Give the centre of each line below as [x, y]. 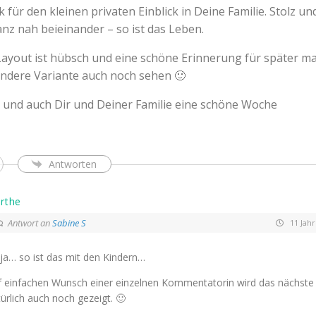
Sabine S [69, 223]
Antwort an [30, 223]
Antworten [72, 164]
